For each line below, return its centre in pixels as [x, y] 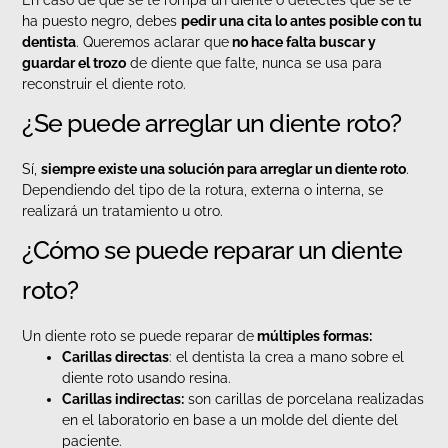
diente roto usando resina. [147, 378]
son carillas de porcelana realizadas [304, 399]
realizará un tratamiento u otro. [123, 211]
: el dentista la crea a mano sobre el [287, 357]
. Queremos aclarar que [153, 42]
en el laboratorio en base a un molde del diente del [230, 420]
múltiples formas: [313, 336]
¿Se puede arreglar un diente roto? [212, 123]
